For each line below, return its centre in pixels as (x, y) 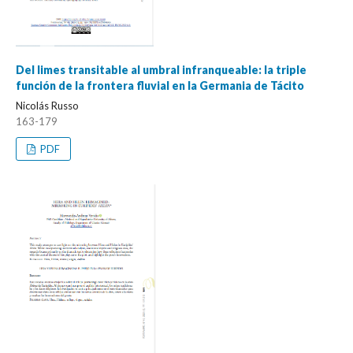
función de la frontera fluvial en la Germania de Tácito (160, 85)
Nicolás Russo (47, 105)
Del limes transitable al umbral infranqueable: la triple (161, 69)
